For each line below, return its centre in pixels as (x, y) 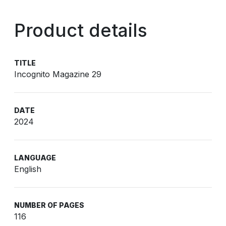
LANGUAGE (35, 158)
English (28, 169)
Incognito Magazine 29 (58, 74)
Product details (81, 30)
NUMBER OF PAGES (49, 205)
